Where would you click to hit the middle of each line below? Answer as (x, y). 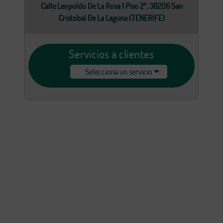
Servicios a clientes (111, 54)
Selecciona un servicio (119, 72)
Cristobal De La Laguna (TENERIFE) (111, 18)
